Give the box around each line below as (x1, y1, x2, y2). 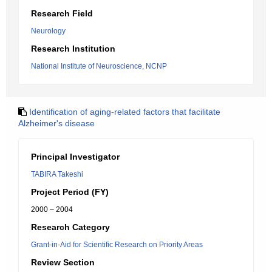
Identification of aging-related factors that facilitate (29, 107, 220, 117)
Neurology (31, 27, 66, 35)
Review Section (31, 257, 95, 267)
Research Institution (31, 44, 115, 53)
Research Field (31, 8, 93, 18)
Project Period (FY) (31, 187, 109, 197)
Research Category (31, 222, 110, 232)
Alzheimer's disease (18, 118, 95, 128)
